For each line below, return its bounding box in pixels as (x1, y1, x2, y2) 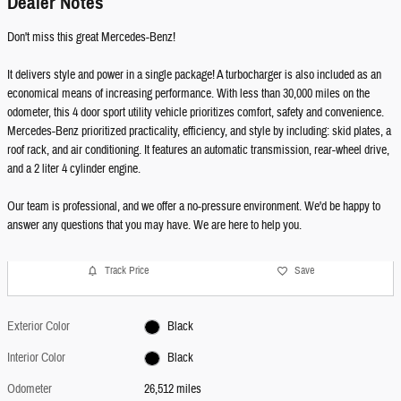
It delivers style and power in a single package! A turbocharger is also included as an (7, 66, 381, 83)
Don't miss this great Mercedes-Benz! (7, 29, 175, 46)
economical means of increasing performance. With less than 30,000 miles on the (7, 85, 370, 102)
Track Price (104, 263, 149, 278)
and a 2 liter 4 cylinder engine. (7, 160, 141, 177)
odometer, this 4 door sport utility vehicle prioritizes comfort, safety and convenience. (7, 104, 384, 121)
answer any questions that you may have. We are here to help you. (7, 217, 302, 234)
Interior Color (7, 349, 65, 366)
